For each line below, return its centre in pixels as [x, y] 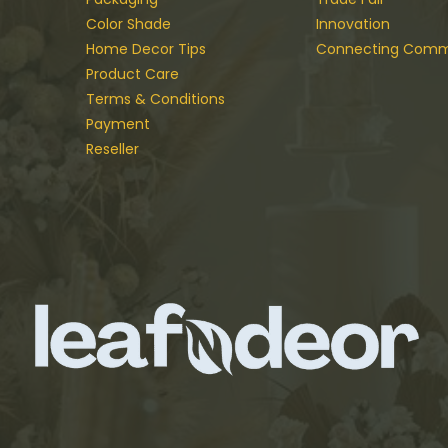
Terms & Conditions [155, 99]
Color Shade [128, 24]
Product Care [132, 74]
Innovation [352, 24]
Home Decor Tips [146, 49]
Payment [118, 124]
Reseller [112, 149]
